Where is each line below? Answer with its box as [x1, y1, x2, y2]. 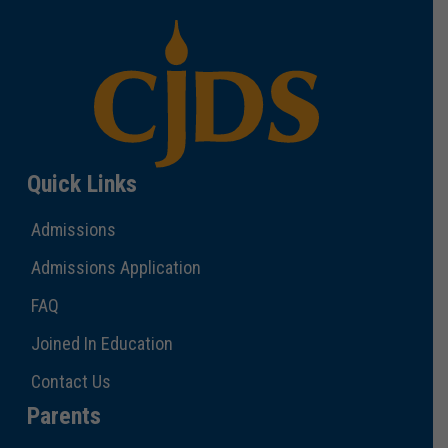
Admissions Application [30, 256, 201, 278]
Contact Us [30, 370, 111, 392]
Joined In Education [30, 332, 173, 354]
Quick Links [26, 169, 137, 198]
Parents [26, 401, 101, 430]
